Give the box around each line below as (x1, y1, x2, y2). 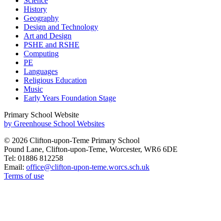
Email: (4, 162, 26, 171)
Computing (24, 49, 59, 58)
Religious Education (24, 75, 87, 84)
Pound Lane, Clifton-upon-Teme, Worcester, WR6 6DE (4, 145, 178, 153)
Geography (24, 13, 59, 22)
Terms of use (4, 171, 44, 180)
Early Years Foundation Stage (24, 93, 116, 102)
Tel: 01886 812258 (4, 153, 63, 162)
